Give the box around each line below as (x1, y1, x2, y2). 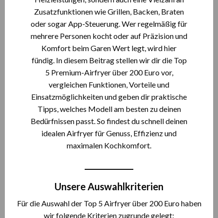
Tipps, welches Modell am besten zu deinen (37, 104, 181, 113)
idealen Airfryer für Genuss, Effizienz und (41, 128, 177, 138)
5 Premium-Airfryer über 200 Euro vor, (45, 68, 173, 77)
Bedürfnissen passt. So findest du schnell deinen (31, 116, 187, 126)
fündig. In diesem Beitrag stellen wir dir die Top (31, 55, 187, 65)
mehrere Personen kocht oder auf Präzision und (31, 31, 187, 40)
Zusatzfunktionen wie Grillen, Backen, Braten (34, 7, 184, 16)
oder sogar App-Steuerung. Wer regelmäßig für (31, 19, 187, 28)
